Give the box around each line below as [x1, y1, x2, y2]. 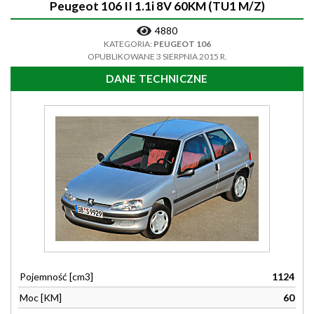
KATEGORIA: [103, 39, 153, 49]
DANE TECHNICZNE [106, 72, 208, 85]
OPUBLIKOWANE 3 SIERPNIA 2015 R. [87, 51, 227, 62]
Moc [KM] [20, 292, 62, 303]
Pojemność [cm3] [20, 271, 93, 282]
